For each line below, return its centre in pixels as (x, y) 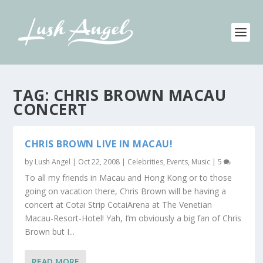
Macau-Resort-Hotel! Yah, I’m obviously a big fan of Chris (133, 218)
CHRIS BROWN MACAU (140, 95)
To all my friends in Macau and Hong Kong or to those (129, 178)
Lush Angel (53, 162)
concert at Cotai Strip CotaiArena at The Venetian (119, 205)
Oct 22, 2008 (99, 162)
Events (178, 162)
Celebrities (146, 162)
